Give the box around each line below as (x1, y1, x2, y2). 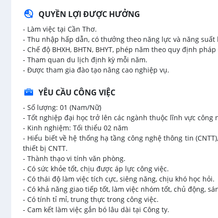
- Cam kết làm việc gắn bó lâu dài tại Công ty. (23, 205, 169, 214)
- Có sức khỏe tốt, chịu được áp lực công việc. (23, 164, 169, 173)
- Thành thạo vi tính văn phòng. (23, 154, 126, 163)
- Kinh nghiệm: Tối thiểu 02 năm (23, 123, 128, 132)
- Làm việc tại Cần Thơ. (23, 24, 97, 34)
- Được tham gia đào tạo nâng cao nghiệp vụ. (23, 65, 169, 74)
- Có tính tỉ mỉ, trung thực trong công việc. (23, 195, 159, 204)
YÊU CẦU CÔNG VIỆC (38, 87, 115, 98)
